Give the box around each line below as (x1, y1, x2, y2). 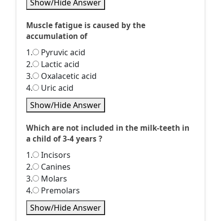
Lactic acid (39, 59, 79, 70)
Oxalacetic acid (39, 71, 97, 81)
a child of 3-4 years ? (26, 134, 102, 144)
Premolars (39, 185, 80, 196)
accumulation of (26, 31, 87, 41)
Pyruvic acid (39, 47, 85, 58)
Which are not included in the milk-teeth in (26, 123, 189, 133)
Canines (39, 161, 71, 172)
